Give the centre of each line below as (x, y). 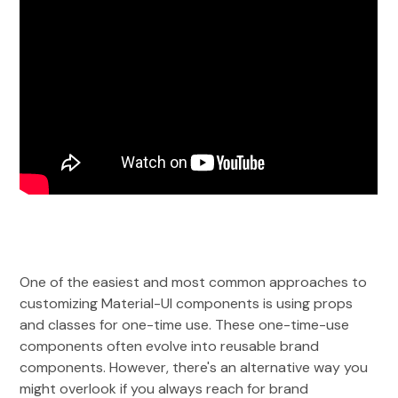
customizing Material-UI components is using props (187, 304)
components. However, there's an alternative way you (194, 368)
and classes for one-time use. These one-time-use (185, 325)
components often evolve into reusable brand (170, 346)
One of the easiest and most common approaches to (194, 283)
